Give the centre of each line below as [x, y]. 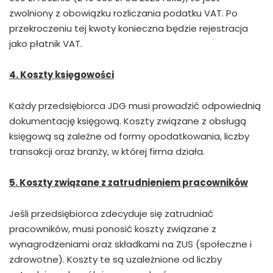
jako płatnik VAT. [46, 44]
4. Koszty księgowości [62, 75]
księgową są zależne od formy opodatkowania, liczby [129, 136]
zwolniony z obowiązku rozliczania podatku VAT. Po [123, 13]
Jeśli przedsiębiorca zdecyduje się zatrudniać [111, 214]
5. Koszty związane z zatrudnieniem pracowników [129, 183]
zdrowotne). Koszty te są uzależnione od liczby [115, 260]
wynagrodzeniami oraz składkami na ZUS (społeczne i [130, 244]
